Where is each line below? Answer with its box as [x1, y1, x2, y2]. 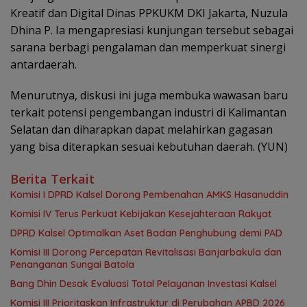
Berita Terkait [10, 170, 95, 187]
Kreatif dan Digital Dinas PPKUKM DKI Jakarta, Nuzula [10, 5, 288, 21]
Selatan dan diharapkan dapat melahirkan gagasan [10, 121, 273, 137]
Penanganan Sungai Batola [10, 258, 134, 271]
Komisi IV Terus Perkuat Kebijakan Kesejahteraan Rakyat [10, 207, 271, 220]
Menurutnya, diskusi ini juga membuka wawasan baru [10, 87, 288, 103]
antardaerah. [10, 56, 77, 72]
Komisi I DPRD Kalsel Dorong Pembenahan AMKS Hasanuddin [10, 188, 288, 201]
